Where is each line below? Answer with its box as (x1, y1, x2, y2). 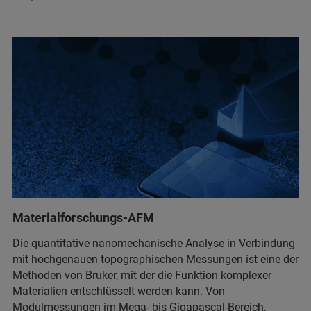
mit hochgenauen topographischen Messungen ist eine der (12, 253, 299, 267)
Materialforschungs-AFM (12, 210, 154, 226)
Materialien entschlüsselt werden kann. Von (12, 285, 225, 299)
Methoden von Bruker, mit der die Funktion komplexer (12, 269, 271, 283)
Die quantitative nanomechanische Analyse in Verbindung (12, 237, 295, 251)
